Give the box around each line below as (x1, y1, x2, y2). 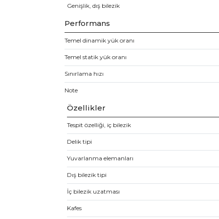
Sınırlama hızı (65, 70, 104, 77)
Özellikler (67, 103, 106, 112)
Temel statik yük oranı (65, 53, 127, 61)
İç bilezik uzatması (67, 188, 120, 195)
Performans (65, 19, 110, 28)
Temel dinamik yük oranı (65, 37, 134, 44)
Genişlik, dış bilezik (67, 2, 120, 9)
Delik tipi (67, 138, 92, 145)
